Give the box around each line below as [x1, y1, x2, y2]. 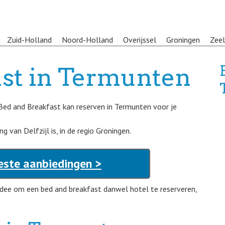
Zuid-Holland [7, 35, 52, 45]
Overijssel [123, 35, 156, 45]
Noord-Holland [62, 35, 113, 45]
